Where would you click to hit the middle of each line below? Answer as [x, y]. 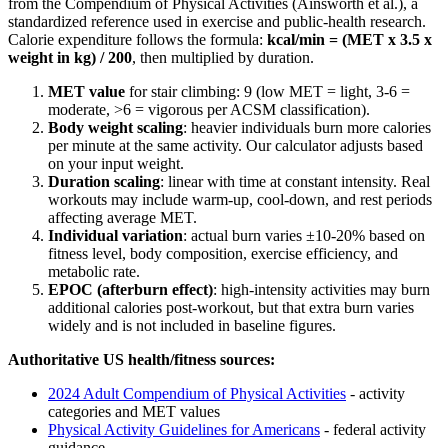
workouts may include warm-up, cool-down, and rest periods [240, 199]
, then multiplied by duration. [223, 57]
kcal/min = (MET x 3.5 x [349, 39]
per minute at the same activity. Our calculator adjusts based [235, 145]
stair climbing [193, 91]
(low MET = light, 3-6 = [331, 91]
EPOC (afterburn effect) [130, 289]
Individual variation [115, 235]
